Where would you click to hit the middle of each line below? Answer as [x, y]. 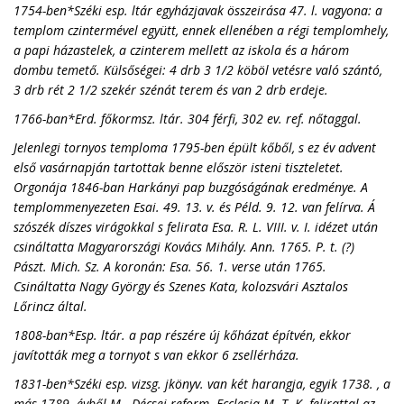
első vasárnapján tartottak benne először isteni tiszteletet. [179, 167]
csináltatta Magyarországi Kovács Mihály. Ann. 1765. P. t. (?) [184, 247]
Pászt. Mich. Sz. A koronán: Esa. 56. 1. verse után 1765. [170, 266]
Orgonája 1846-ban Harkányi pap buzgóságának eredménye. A [191, 187]
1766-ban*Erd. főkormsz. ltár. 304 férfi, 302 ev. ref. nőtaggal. [188, 119]
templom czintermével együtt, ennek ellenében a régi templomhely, [201, 30]
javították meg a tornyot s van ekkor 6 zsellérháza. [156, 355]
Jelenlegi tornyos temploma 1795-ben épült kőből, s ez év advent [195, 147]
